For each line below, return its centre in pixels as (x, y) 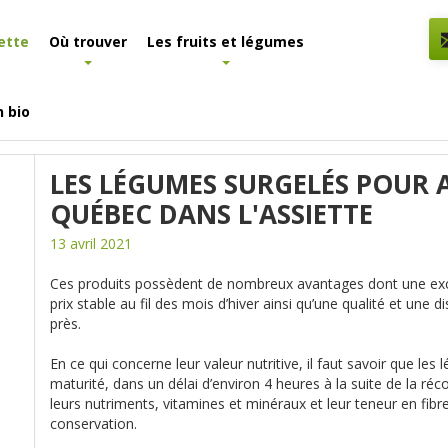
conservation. (94, 423)
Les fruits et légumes (225, 41)
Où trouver (88, 41)
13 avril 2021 (91, 243)
